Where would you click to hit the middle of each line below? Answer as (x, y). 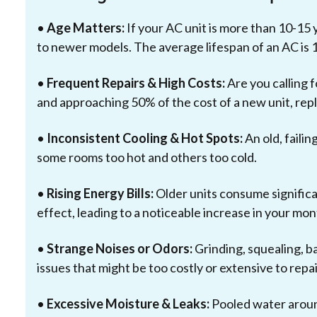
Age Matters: (86, 27)
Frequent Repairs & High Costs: (136, 82)
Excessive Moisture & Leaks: (128, 303)
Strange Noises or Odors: (120, 248)
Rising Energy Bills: (100, 193)
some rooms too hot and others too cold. (147, 157)
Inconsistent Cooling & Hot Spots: (145, 138)
